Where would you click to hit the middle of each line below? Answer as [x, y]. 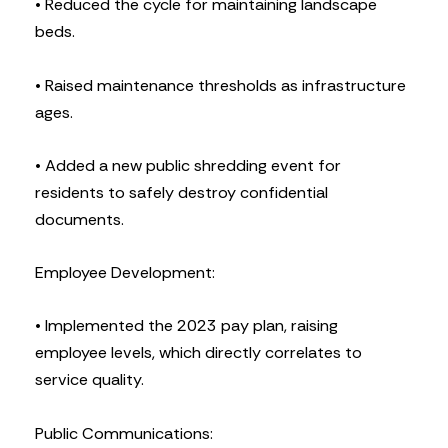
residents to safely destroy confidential [181, 192]
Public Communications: [124, 433]
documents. [79, 219]
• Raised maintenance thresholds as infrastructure [220, 85]
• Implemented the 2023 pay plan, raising [186, 326]
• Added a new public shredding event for [188, 165]
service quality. [89, 380]
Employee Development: [125, 273]
